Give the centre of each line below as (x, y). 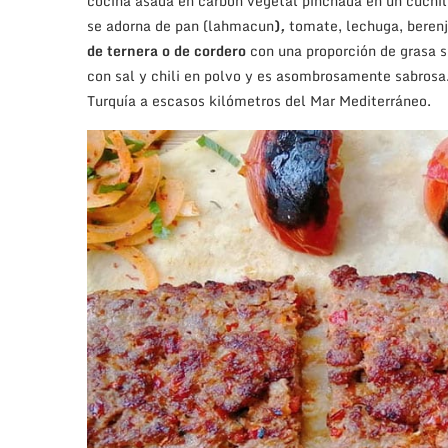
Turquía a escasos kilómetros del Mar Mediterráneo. (259, 101)
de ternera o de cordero (168, 51)
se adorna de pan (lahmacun (180, 26)
